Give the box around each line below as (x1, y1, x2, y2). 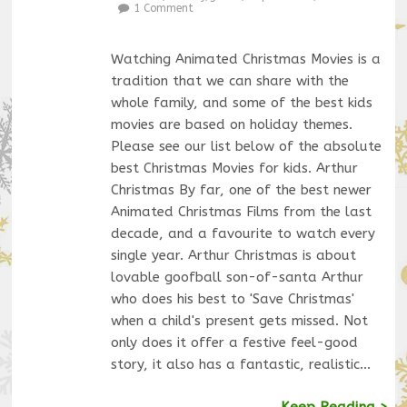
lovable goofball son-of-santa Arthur (110, 268, 363, 285)
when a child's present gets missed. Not (110, 312, 368, 329)
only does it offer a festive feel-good (110, 333, 358, 351)
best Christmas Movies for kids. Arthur (110, 159, 358, 176)
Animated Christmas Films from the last (110, 203, 372, 220)
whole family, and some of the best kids (110, 94, 372, 111)
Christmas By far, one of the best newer (110, 181, 372, 198)
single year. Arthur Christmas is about (110, 246, 356, 263)
